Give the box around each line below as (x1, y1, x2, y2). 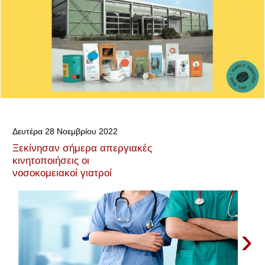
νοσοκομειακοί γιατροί (12, 167, 112, 179)
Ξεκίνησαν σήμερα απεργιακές (12, 142, 152, 154)
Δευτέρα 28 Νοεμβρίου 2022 (12, 126, 118, 136)
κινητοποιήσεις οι (12, 154, 89, 167)
